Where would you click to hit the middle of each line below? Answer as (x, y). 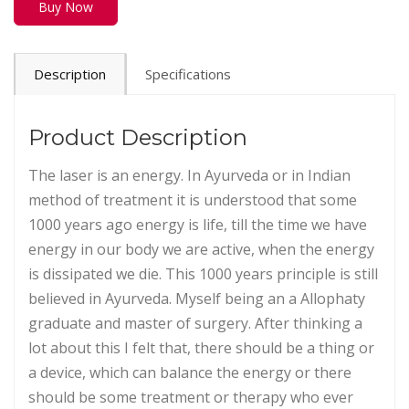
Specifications (188, 73)
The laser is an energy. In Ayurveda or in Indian (189, 175)
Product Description (138, 137)
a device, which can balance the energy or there (190, 372)
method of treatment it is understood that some (193, 199)
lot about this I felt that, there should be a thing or (201, 347)
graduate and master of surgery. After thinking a (195, 323)
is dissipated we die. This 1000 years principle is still (203, 273)
